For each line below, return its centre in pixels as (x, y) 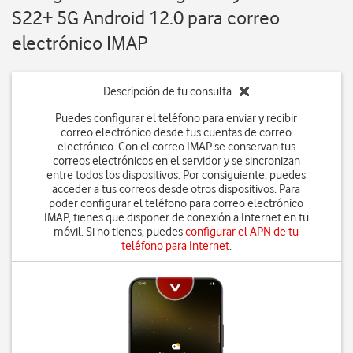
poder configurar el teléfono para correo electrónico (176, 203)
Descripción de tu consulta (168, 91)
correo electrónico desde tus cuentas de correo (176, 132)
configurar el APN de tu (242, 232)
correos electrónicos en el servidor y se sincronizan (176, 161)
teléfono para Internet (175, 246)
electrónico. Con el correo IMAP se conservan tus (176, 147)
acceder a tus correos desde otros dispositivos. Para (176, 189)
